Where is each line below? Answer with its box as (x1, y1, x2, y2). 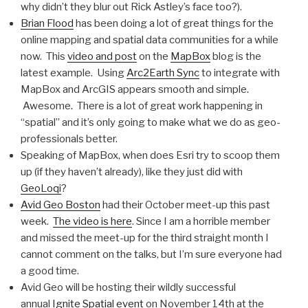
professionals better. (21, 132, 118, 145)
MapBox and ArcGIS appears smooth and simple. (21, 82, 249, 96)
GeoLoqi (21, 181, 61, 195)
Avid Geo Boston (21, 198, 100, 211)
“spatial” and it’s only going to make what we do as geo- (21, 115, 280, 129)
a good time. (21, 264, 79, 277)
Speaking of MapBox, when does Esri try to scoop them (21, 148, 280, 162)
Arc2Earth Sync (126, 66, 199, 79)
